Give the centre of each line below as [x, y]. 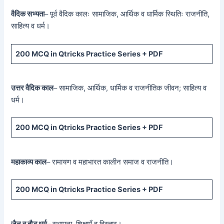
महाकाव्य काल [29, 162]
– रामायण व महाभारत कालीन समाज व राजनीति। [110, 162]
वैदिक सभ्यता [28, 14]
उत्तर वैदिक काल [32, 88]
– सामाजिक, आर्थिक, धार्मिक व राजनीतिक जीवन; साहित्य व [130, 88]
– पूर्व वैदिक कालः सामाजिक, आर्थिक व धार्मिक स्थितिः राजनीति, [127, 14]
